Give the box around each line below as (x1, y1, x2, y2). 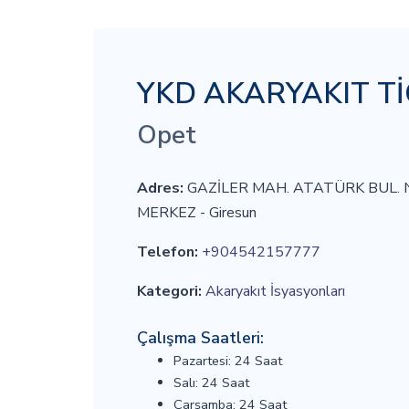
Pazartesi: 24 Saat (173, 351, 282, 370)
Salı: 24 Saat (173, 373, 249, 392)
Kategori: (137, 281, 202, 301)
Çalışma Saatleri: (137, 327, 264, 349)
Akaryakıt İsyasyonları (205, 281, 345, 301)
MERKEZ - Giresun (137, 203, 257, 223)
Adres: (137, 178, 184, 198)
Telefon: (137, 242, 198, 262)
